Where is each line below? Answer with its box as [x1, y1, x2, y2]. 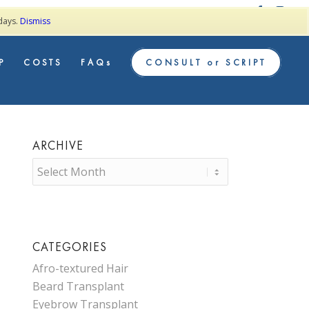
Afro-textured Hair [32, 261, 128, 276]
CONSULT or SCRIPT [145, 57, 267, 68]
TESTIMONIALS [185, 5, 242, 15]
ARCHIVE [32, 138, 83, 153]
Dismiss [19, 15, 50, 28]
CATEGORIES [32, 239, 107, 255]
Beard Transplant [32, 279, 124, 294]
